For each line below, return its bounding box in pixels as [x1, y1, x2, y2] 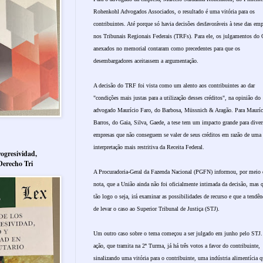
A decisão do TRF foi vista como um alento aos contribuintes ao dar [93, 82, 255, 89]
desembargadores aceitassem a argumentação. [93, 57, 198, 64]
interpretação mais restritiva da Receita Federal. [93, 143, 204, 150]
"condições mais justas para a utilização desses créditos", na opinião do [93, 94, 261, 101]
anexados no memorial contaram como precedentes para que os [93, 45, 240, 52]
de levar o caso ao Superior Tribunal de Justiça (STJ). [93, 205, 220, 212]
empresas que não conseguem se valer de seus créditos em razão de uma [93, 131, 261, 138]
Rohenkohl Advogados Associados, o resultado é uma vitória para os [93, 8, 255, 15]
